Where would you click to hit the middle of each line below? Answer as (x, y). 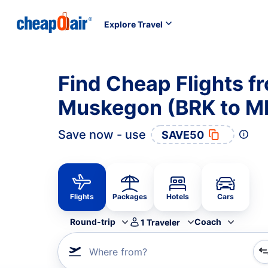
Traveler (163, 222)
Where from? (118, 252)
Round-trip (93, 222)
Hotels (178, 197)
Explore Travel (133, 24)
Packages (130, 197)
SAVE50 (183, 135)
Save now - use (102, 135)
